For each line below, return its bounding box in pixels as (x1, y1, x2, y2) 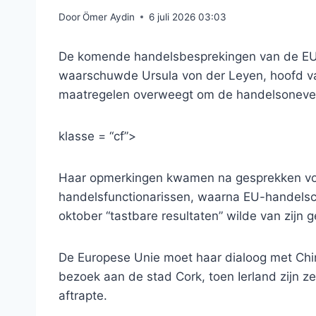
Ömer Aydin (83, 11, 135, 23)
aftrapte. (59, 288, 107, 303)
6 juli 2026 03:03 (149, 11, 227, 23)
